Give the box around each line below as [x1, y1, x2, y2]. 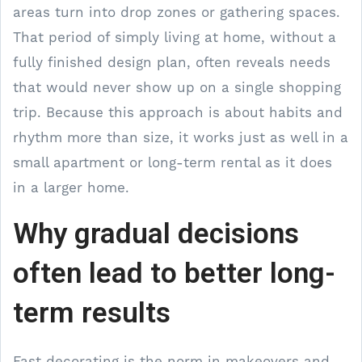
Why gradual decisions [13, 216, 299, 250]
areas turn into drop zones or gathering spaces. [13, 3, 340, 20]
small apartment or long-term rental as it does [13, 154, 332, 170]
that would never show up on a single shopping [13, 78, 341, 95]
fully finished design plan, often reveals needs [13, 53, 330, 70]
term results [13, 295, 170, 330]
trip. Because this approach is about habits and [13, 103, 343, 120]
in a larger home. [13, 179, 129, 196]
